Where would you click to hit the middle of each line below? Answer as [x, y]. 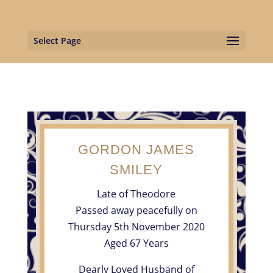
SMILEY [136, 169]
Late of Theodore [136, 193]
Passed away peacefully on [136, 210]
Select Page [57, 41]
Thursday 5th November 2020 [136, 226]
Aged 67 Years [136, 243]
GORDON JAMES [136, 149]
